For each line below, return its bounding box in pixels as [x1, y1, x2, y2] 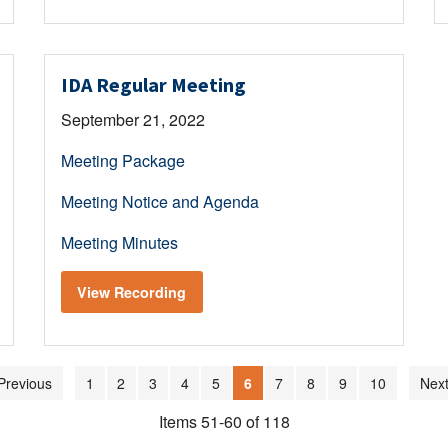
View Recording [77, 282, 187, 303]
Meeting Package [60, 148, 185, 172]
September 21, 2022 [60, 107, 205, 131]
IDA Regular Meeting [60, 71, 246, 97]
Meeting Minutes [60, 230, 178, 254]
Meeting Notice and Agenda [60, 189, 259, 213]
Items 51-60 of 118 [158, 410, 290, 434]
